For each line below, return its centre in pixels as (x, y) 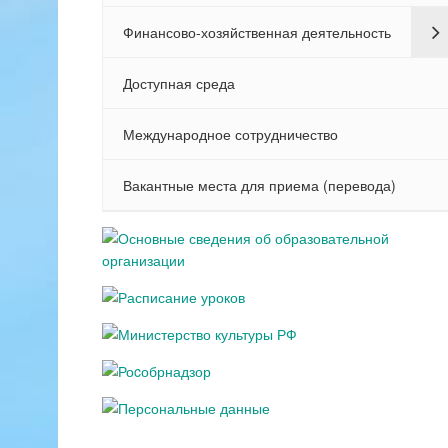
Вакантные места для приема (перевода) (259, 185)
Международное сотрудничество (230, 134)
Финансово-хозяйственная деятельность (256, 32)
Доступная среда (178, 83)
